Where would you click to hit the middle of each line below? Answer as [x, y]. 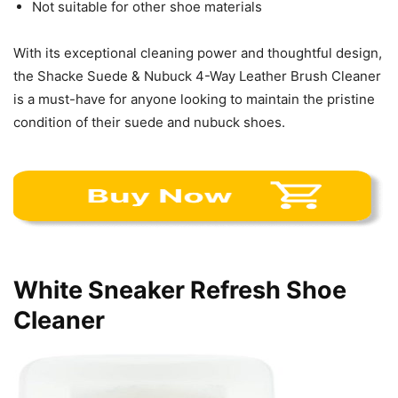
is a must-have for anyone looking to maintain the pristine [194, 99]
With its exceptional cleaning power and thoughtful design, [198, 52]
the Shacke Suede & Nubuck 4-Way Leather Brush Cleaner [197, 76]
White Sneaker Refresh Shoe [180, 290]
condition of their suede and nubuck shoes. [149, 122]
